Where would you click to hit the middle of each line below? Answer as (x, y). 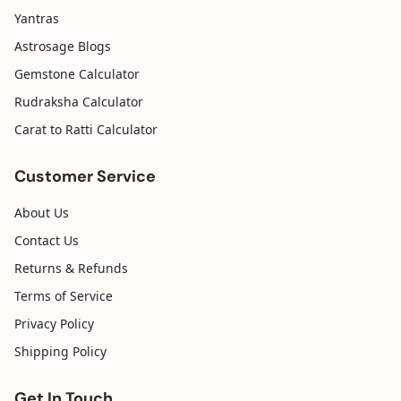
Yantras (37, 18)
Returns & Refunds (71, 268)
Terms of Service (64, 296)
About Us (42, 213)
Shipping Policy (60, 351)
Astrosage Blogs (63, 46)
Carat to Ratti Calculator (86, 129)
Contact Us (47, 240)
